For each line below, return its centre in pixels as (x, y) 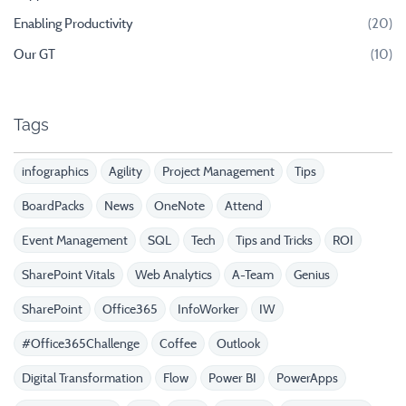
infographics (55, 171)
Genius (312, 275)
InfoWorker (208, 309)
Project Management (218, 171)
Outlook (238, 343)
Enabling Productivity (73, 24)
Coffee (178, 343)
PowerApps (307, 378)
